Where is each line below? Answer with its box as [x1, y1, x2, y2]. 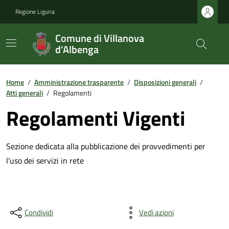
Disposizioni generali [134, 77, 196, 87]
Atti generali [6, 87, 43, 98]
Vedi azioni [139, 207, 174, 218]
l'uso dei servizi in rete [6, 154, 84, 167]
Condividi [25, 207, 53, 218]
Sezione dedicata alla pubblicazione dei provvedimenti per [6, 140, 205, 152]
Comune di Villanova [55, 30, 144, 46]
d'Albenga [55, 41, 99, 57]
